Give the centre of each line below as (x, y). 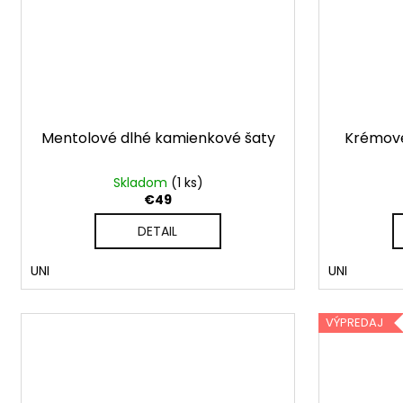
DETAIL (158, 231)
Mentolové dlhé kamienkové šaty (158, 138)
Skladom (142, 182)
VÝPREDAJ (355, 323)
